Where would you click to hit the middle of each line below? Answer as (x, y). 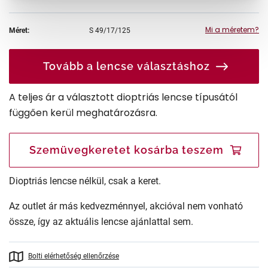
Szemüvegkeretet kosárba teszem (127, 150)
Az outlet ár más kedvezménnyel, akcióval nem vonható (126, 206)
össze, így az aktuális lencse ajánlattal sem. (101, 221)
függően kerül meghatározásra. (83, 112)
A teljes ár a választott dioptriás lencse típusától (123, 97)
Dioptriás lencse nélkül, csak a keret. (85, 181)
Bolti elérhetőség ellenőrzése (74, 256)
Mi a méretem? (232, 29)
